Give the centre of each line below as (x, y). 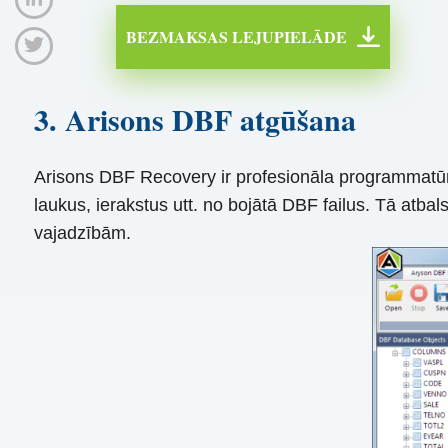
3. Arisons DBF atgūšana (194, 118)
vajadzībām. (82, 233)
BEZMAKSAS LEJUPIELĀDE (236, 36)
